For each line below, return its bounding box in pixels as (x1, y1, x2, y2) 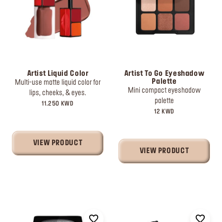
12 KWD (154, 109, 174, 114)
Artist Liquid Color (27, 70, 89, 77)
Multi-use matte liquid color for (15, 79, 101, 86)
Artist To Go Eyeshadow (124, 70, 205, 77)
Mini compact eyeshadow (128, 87, 201, 94)
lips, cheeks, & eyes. (29, 90, 86, 97)
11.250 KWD (42, 101, 74, 107)
